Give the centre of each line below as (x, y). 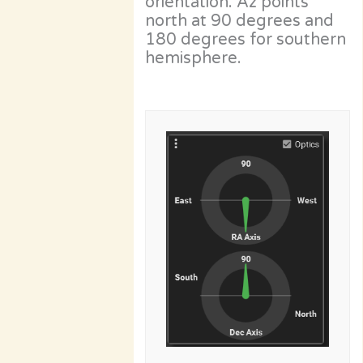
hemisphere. (194, 58)
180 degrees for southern (246, 39)
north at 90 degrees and (240, 21)
